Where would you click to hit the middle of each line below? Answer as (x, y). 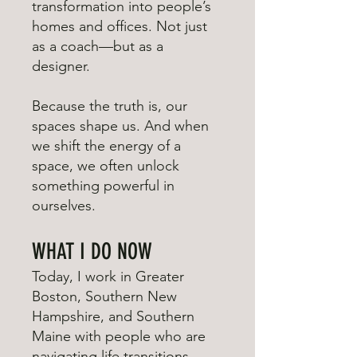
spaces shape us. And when (120, 126)
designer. (61, 67)
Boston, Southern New (104, 297)
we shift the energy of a (106, 146)
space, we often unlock (106, 166)
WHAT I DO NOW (92, 252)
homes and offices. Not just (120, 27)
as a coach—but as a (98, 47)
